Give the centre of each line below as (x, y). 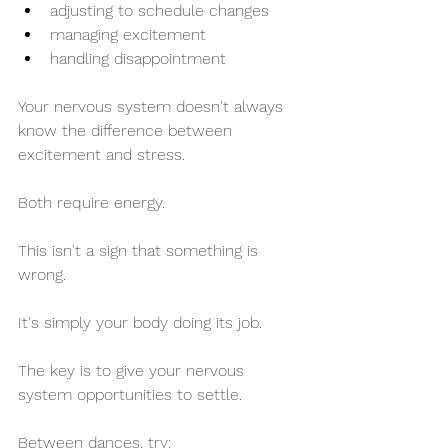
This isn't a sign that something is (140, 251)
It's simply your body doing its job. (140, 323)
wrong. (42, 275)
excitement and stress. (101, 155)
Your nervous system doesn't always (153, 107)
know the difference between (127, 131)
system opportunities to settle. (130, 395)
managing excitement (128, 35)
